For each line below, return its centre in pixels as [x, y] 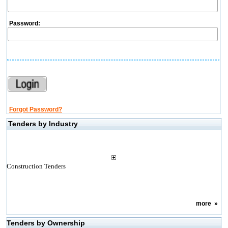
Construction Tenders [36, 166]
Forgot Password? [35, 109]
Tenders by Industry [43, 124]
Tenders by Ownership [46, 223]
